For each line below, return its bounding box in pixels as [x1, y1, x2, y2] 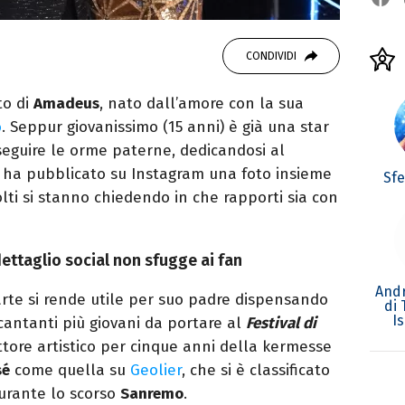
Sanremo [120, 383, 184, 403]
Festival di [246, 313, 316, 333]
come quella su [10, 360, 130, 380]
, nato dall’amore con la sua [99, 93, 304, 113]
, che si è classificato [182, 360, 330, 380]
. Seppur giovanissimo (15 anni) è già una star [2, 117, 329, 137]
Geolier [130, 360, 182, 380]
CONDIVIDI [245, 49, 297, 62]
